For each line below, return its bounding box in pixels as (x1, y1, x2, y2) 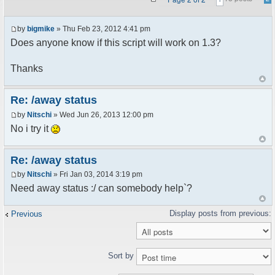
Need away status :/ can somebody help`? (10, 182, 192, 193)
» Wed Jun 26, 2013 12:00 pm (52, 110, 153, 119)
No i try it (10, 123, 51, 134)
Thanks (10, 63, 43, 74)
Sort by (108, 250, 136, 260)
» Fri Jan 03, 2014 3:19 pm (52, 169, 142, 179)
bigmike (27, 25, 55, 34)
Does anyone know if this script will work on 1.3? (10, 37, 221, 48)
